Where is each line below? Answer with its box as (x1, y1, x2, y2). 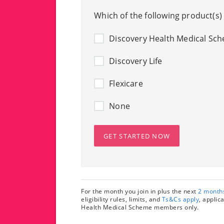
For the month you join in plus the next (81, 187, 198, 195)
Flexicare (109, 78, 143, 89)
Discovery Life (109, 55, 162, 66)
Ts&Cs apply (161, 195, 199, 203)
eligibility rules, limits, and (81, 195, 162, 203)
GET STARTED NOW (103, 131, 170, 140)
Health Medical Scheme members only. (81, 203, 199, 211)
